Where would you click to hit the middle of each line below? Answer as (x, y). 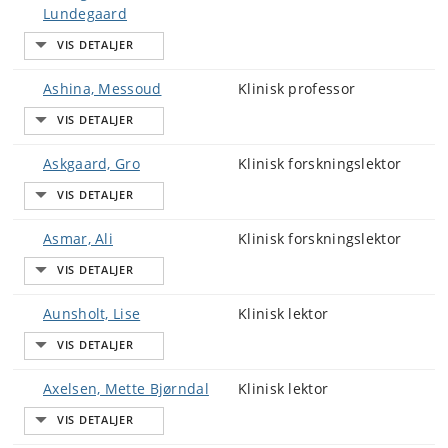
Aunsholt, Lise (92, 313)
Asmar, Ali (78, 238)
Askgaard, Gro (91, 163)
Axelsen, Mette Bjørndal (126, 388)
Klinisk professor (297, 88)
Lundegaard (85, 13)
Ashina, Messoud (102, 88)
